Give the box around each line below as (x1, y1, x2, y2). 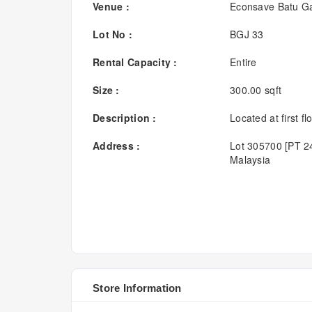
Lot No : (93, 27, 133, 41)
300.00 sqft (230, 83, 282, 97)
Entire (230, 55, 257, 69)
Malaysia (230, 153, 271, 166)
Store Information (93, 282, 182, 294)
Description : (93, 111, 157, 125)
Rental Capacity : (93, 55, 178, 69)
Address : (93, 139, 141, 153)
